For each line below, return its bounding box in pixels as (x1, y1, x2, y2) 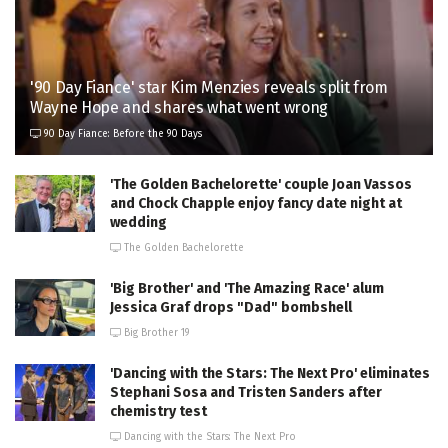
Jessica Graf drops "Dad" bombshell (110, 299, 352, 317)
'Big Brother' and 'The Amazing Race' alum (110, 280, 384, 298)
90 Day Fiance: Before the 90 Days (41, 128, 202, 141)
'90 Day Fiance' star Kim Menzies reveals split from (30, 78, 388, 98)
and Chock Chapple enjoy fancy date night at (110, 195, 402, 213)
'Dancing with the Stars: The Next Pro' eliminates (110, 365, 430, 383)
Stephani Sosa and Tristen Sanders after (110, 384, 382, 402)
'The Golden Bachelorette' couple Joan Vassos (110, 176, 412, 194)
